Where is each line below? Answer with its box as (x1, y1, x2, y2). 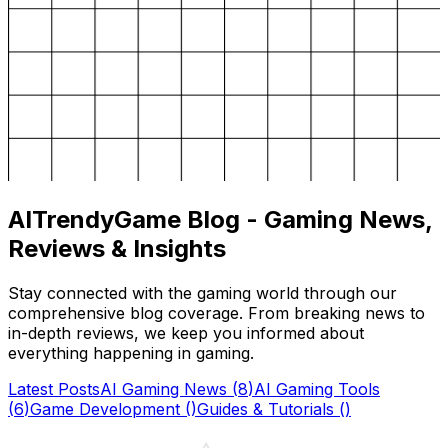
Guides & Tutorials (197, 398, 334, 419)
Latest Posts (8, 378, 100, 399)
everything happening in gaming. (8, 342, 254, 363)
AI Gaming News (100, 378, 227, 399)
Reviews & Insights (8, 233, 226, 263)
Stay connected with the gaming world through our (8, 282, 397, 303)
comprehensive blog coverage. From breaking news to (8, 302, 425, 323)
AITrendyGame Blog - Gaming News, (8, 204, 432, 234)
